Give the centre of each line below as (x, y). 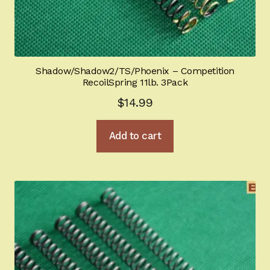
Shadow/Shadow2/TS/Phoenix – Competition (135, 71)
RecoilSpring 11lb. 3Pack (135, 83)
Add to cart (135, 136)
